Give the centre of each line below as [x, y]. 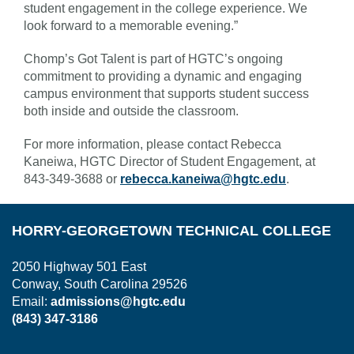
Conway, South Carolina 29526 [100, 284]
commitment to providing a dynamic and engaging [163, 76]
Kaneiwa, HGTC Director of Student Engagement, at [169, 161]
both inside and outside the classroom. [131, 111]
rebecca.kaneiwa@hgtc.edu [203, 179]
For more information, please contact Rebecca [153, 144]
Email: [31, 301]
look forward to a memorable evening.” [131, 25]
